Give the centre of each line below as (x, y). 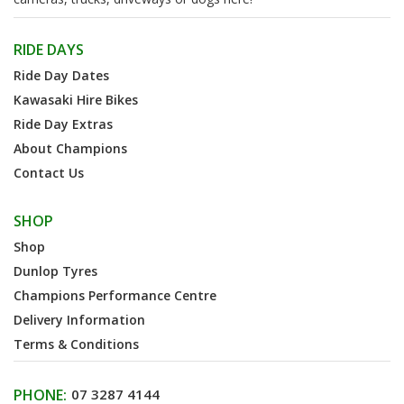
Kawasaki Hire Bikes (76, 99)
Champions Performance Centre (115, 295)
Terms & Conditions (76, 344)
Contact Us (49, 172)
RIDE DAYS (49, 49)
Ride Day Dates (61, 75)
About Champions (70, 148)
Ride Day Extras (63, 124)
